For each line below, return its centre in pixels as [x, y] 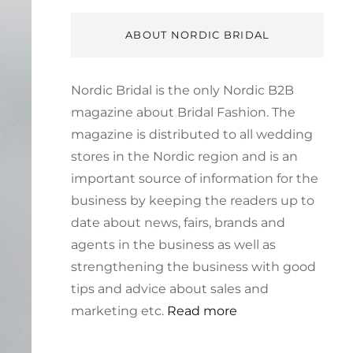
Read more [203, 310]
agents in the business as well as [174, 244]
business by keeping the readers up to [193, 200]
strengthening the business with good [194, 266]
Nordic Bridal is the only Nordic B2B [183, 90]
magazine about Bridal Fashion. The [184, 112]
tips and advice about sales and [170, 288]
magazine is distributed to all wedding [192, 134]
